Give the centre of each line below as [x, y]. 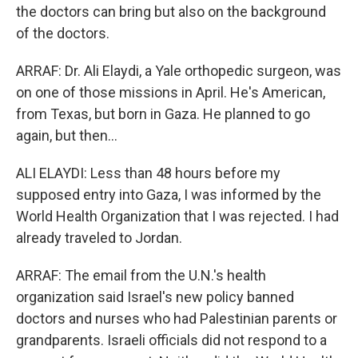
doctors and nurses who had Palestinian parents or [177, 318]
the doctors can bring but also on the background [171, 12]
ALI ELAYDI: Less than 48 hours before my [148, 173]
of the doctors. [63, 33]
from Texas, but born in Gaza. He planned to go [163, 114]
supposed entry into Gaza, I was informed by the [169, 195]
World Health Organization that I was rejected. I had [177, 216]
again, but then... [67, 135]
